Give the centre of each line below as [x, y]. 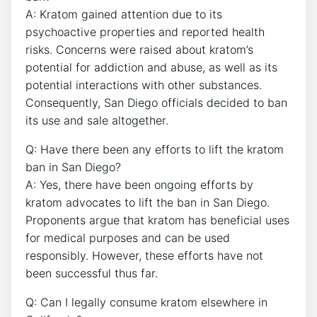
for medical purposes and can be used [128, 237]
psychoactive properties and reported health [145, 31]
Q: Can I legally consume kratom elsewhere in [146, 302]
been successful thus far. [92, 273]
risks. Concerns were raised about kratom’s [139, 49]
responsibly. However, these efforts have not [144, 255]
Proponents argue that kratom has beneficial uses [157, 220]
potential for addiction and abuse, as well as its [151, 67]
